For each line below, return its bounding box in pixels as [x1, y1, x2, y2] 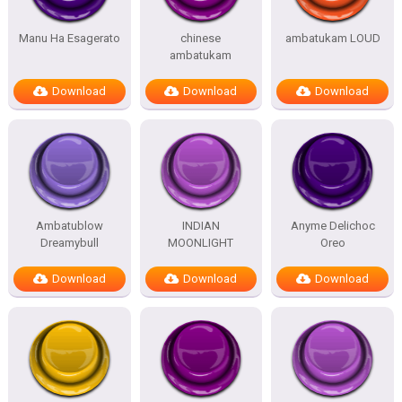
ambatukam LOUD [284, 31, 380, 45]
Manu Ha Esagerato [18, 31, 120, 45]
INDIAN [181, 219, 220, 232]
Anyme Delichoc [290, 219, 375, 232]
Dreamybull [39, 236, 99, 249]
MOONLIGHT [168, 236, 234, 249]
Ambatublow [35, 219, 103, 232]
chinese [180, 31, 222, 45]
